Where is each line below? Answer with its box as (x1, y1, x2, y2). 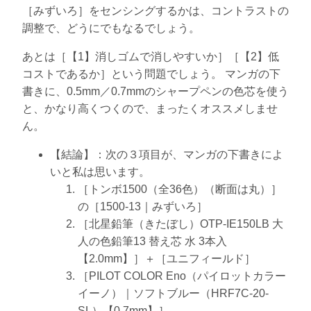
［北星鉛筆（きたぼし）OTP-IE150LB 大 (78, 217, 283, 230)
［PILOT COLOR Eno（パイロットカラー (78, 269, 286, 282)
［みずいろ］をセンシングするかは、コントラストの (22, 4, 289, 17)
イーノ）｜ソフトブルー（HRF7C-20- (78, 287, 269, 299)
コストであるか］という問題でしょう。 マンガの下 (22, 67, 280, 80)
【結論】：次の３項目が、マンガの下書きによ (50, 148, 283, 160)
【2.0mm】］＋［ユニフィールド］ (78, 252, 255, 264)
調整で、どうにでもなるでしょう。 (22, 22, 200, 34)
